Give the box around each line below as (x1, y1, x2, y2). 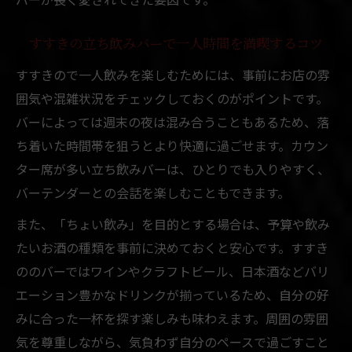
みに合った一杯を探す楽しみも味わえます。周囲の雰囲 (16, 308, 328, 328)
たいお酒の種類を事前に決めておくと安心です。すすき (16, 237, 328, 257)
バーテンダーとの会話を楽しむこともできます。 (16, 182, 290, 202)
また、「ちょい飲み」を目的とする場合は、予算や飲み (16, 214, 330, 233)
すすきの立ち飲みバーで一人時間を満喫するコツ (29, 36, 323, 53)
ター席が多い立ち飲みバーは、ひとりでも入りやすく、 (16, 159, 330, 178)
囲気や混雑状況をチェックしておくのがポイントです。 (16, 88, 328, 108)
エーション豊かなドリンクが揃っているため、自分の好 (16, 284, 329, 304)
